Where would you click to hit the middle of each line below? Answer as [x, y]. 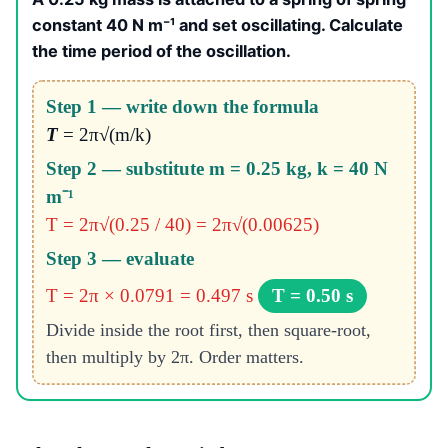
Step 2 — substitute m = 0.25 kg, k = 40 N [216, 169]
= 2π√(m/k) [104, 135]
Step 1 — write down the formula [182, 107]
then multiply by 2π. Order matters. [174, 357]
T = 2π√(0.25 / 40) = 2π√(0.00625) [182, 225]
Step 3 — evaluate [119, 259]
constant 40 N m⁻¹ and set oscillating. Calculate [217, 24]
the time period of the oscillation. [161, 50]
